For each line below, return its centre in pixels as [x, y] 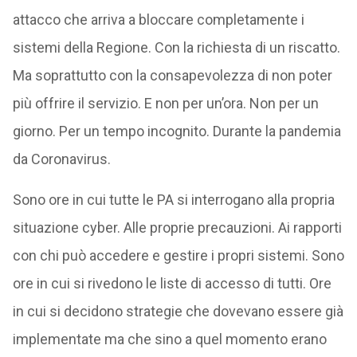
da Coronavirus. [61, 159]
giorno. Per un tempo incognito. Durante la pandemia [177, 131]
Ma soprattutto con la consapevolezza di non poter [172, 75]
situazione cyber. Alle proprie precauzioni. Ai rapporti [177, 228]
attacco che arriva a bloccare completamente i [158, 20]
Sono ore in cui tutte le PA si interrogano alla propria [173, 200]
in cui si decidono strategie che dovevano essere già [178, 311]
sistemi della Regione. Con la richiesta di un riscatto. [176, 47]
